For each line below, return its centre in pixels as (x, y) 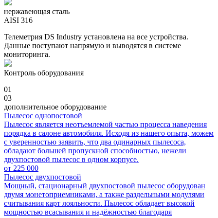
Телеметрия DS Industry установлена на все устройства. (96, 36)
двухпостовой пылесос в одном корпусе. (71, 159)
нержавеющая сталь (37, 11)
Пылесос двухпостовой (43, 177)
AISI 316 (18, 20)
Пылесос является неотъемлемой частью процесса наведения (105, 124)
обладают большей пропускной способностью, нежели (95, 150)
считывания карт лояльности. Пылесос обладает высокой (99, 203)
